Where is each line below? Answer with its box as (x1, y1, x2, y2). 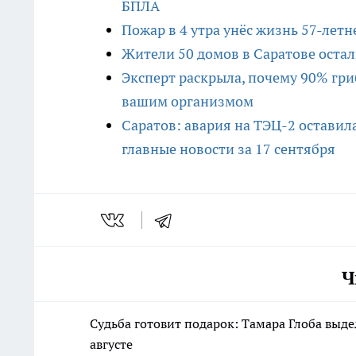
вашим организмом (122, 92, 253, 111)
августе (90, 336, 133, 353)
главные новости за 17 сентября (122, 140, 335, 159)
